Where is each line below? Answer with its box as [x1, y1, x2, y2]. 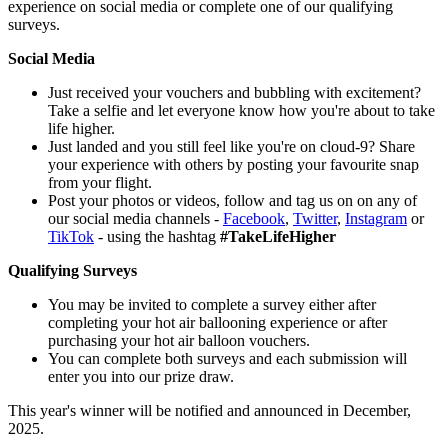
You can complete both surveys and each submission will [48, 349, 407, 367]
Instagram [345, 209, 407, 227]
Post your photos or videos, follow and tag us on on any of [48, 191, 417, 209]
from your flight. [48, 173, 152, 191]
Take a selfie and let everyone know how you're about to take [48, 101, 435, 119]
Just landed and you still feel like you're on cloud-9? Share [48, 137, 415, 155]
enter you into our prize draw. [48, 367, 234, 385]
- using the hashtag [94, 227, 220, 245]
